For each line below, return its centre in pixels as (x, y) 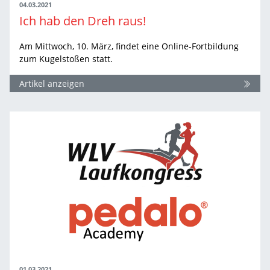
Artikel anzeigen (52, 84)
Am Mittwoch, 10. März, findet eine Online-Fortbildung (129, 46)
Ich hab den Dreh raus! (83, 21)
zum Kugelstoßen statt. (66, 59)
